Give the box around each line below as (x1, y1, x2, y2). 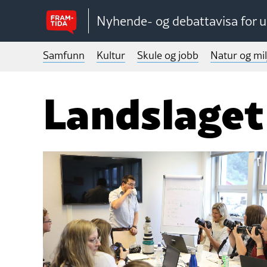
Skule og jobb (137, 48, 198, 63)
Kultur (97, 48, 125, 63)
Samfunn (43, 48, 85, 63)
